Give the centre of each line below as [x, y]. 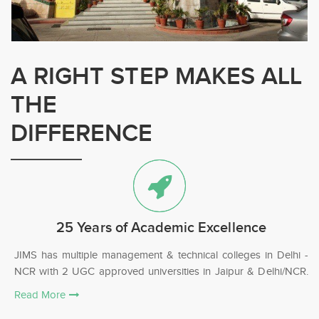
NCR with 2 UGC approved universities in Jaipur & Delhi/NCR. [161, 271]
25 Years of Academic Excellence [161, 228]
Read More [42, 294]
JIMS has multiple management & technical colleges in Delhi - [161, 255]
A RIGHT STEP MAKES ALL [157, 76]
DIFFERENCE [82, 133]
